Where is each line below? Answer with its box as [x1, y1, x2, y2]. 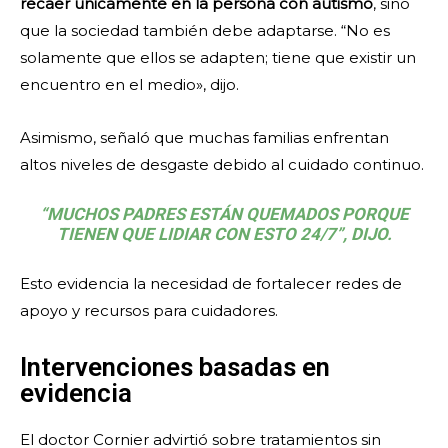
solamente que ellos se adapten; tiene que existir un [20, 48, 416, 68]
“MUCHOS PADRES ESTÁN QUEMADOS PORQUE [39, 204, 409, 225]
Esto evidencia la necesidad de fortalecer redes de [20, 274, 402, 294]
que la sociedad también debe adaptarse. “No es [20, 21, 390, 41]
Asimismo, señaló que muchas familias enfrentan [20, 128, 389, 148]
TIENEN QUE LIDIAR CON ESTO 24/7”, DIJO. [56, 224, 392, 245]
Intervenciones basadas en [20, 352, 330, 383]
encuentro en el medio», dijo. [20, 75, 239, 95]
